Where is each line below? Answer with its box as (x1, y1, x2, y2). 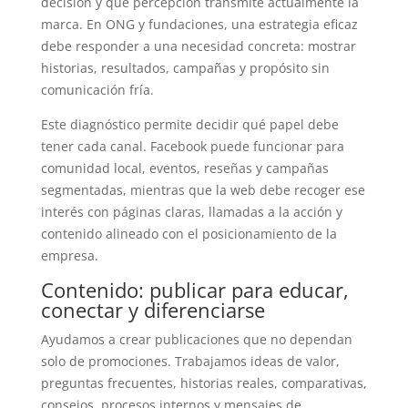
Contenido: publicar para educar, (40, 275, 349, 303)
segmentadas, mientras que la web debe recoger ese (40, 180, 365, 199)
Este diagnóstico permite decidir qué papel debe (40, 115, 339, 133)
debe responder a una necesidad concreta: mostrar (40, 36, 356, 55)
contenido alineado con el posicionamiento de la (40, 224, 337, 242)
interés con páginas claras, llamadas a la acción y (40, 202, 342, 220)
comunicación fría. (40, 80, 154, 98)
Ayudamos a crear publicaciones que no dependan (40, 330, 352, 348)
